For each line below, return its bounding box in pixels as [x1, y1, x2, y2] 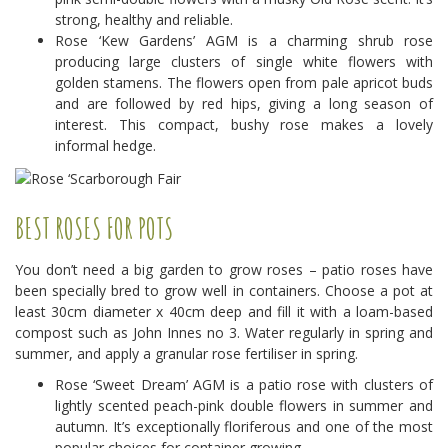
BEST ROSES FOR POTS [15, 210, 173, 246]
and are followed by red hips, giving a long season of [55, 94, 433, 114]
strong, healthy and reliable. [55, 10, 233, 30]
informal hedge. [55, 136, 156, 156]
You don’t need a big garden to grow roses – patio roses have [15, 259, 433, 279]
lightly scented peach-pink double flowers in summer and [55, 395, 433, 415]
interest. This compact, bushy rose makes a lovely [55, 115, 433, 135]
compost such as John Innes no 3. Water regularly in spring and [15, 322, 433, 342]
